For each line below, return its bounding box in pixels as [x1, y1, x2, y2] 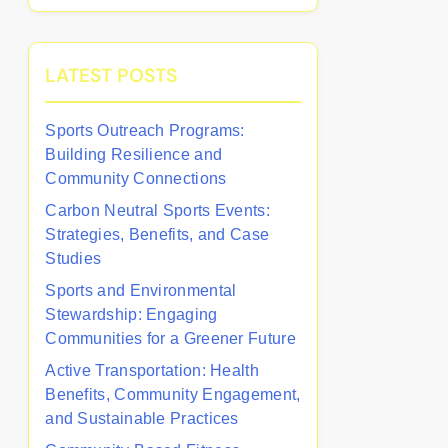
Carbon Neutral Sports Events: [45, 202, 270, 219]
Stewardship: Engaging [45, 306, 218, 323]
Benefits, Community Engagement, [45, 386, 301, 403]
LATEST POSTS [45, 63, 178, 88]
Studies [45, 250, 102, 267]
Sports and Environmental [45, 282, 237, 299]
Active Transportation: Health [45, 362, 259, 379]
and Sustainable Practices [45, 410, 239, 427]
